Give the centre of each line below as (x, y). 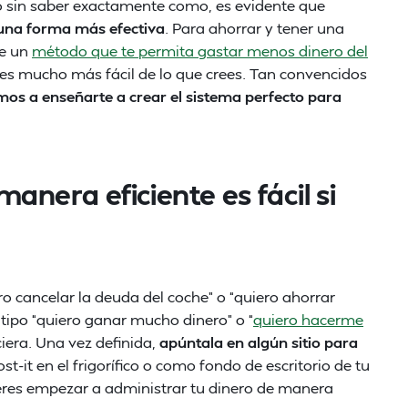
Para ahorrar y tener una (258, 28)
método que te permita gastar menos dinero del (200, 51)
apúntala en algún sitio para (257, 342)
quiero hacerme (308, 319)
